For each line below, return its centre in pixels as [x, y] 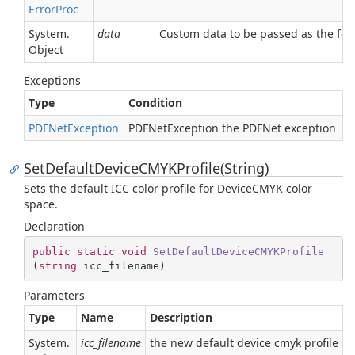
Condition [155, 103]
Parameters [54, 295]
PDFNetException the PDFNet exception [232, 128]
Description [181, 317]
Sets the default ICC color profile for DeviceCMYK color [168, 188]
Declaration [54, 226]
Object [46, 50]
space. [41, 204]
